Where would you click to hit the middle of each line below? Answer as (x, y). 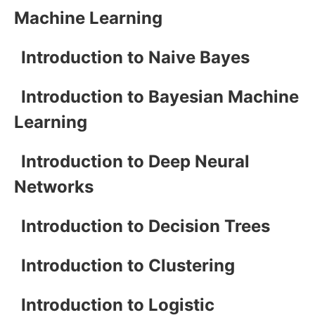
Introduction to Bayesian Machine (160, 96)
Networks (54, 186)
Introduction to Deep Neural (135, 161)
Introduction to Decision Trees (146, 226)
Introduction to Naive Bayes (135, 57)
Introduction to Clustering (128, 265)
